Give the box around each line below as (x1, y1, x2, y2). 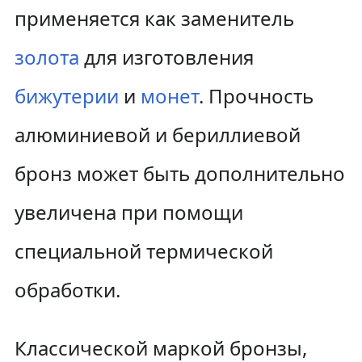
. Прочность (198, 82, 314, 109)
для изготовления (78, 44, 254, 70)
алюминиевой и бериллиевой (14, 121, 301, 148)
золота (14, 44, 79, 70)
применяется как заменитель (14, 5, 294, 32)
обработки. (14, 276, 120, 303)
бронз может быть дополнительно (14, 160, 345, 187)
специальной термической (14, 238, 273, 264)
